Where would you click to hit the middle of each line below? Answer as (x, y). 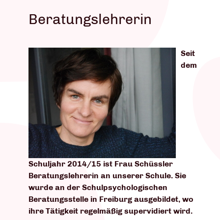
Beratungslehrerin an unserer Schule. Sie (107, 176)
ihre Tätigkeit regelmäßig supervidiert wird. (110, 211)
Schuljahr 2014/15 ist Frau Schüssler (101, 164)
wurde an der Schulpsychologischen (98, 187)
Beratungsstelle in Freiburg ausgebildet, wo (111, 199)
